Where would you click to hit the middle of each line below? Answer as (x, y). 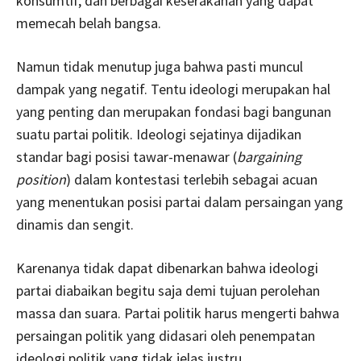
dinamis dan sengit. (75, 224)
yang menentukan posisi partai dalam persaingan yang (180, 201)
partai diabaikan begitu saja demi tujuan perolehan (168, 290)
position (41, 179)
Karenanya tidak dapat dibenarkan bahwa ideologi (167, 268)
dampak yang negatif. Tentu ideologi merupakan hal (173, 89)
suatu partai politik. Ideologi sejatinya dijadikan (159, 134)
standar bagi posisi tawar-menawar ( (127, 156)
